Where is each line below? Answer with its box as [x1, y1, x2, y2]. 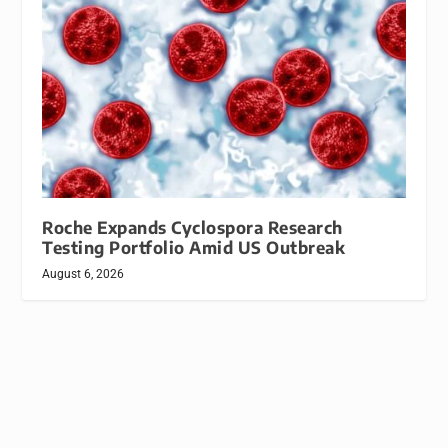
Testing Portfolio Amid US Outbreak [42, 236, 346, 258]
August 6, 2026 [42, 266, 125, 281]
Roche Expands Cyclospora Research [42, 216, 343, 238]
